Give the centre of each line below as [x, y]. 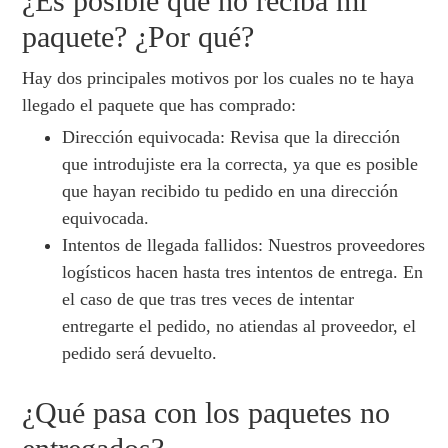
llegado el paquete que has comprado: [159, 105]
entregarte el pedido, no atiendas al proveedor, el [239, 326]
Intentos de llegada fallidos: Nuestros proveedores [244, 245]
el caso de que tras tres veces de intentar [208, 299]
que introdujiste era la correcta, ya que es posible [240, 164]
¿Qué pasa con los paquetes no [206, 413]
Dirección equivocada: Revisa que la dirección [231, 137]
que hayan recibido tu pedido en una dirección [230, 191]
